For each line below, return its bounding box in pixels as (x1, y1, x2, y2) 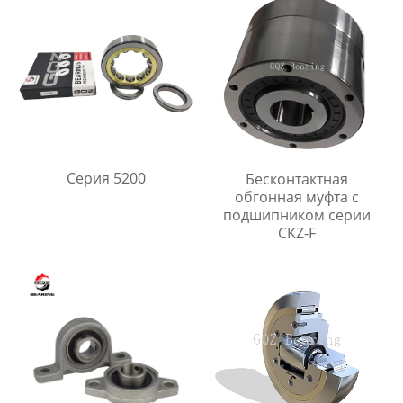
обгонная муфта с (235, 186, 360, 207)
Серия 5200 (66, 168, 146, 189)
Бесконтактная (246, 168, 349, 189)
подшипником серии (223, 204, 372, 225)
